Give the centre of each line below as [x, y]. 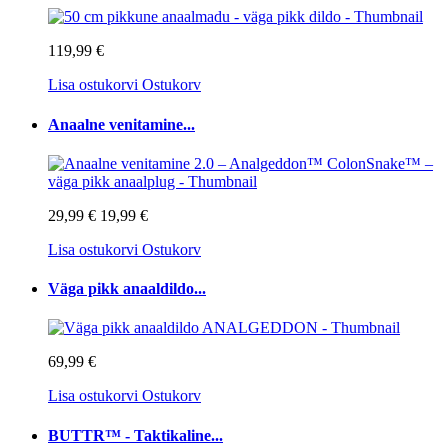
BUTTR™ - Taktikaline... [135, 435]
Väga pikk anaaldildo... [127, 289]
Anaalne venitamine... [121, 124]
